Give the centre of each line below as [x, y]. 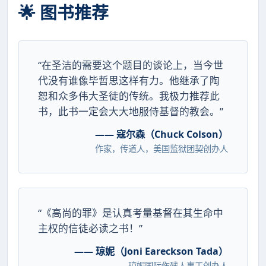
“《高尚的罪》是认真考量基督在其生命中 [131, 213]
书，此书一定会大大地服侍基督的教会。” [131, 112]
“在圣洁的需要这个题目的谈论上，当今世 [131, 65]
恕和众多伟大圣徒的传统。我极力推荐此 [129, 96]
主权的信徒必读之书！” [90, 228]
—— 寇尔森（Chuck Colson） [161, 134]
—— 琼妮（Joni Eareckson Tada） [151, 251]
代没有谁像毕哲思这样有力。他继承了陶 [129, 81]
